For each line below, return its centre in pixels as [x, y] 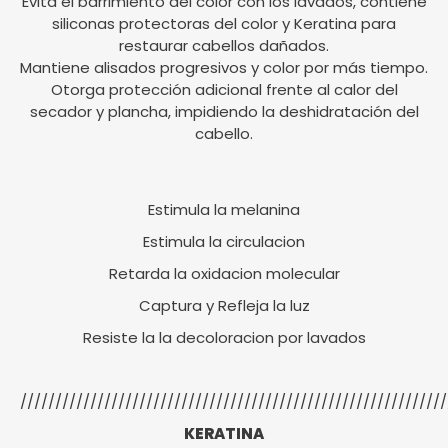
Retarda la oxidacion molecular [224, 274]
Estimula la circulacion [224, 242]
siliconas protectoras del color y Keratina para [224, 24]
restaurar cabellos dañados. [224, 46]
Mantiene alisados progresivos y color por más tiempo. [224, 68]
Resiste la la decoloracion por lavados [224, 338]
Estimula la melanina [224, 210]
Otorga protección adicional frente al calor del [224, 90]
